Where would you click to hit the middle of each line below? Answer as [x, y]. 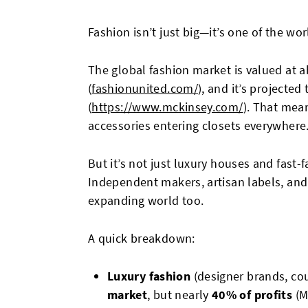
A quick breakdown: [142, 238]
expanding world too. [146, 200]
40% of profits [252, 295]
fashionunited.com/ [145, 88]
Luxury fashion [149, 276]
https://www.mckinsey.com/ [167, 107]
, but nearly [179, 295]
